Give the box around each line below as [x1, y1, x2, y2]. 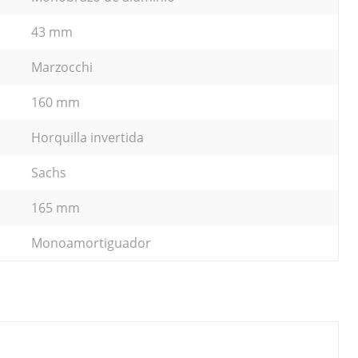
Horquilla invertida [31, 128, 144, 146]
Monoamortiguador [31, 233, 151, 252]
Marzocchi [31, 58, 93, 76]
